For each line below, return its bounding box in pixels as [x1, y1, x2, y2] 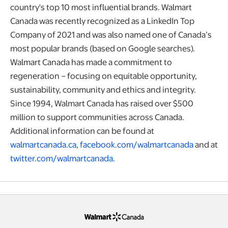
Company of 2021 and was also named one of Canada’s [10, 28, 212, 40]
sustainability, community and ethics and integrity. [10, 83, 196, 95]
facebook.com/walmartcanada [80, 138, 193, 150]
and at [193, 138, 218, 150]
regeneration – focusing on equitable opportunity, [10, 69, 197, 81]
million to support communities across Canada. [10, 110, 184, 123]
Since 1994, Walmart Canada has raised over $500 [10, 97, 193, 109]
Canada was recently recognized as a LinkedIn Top [10, 14, 194, 26]
